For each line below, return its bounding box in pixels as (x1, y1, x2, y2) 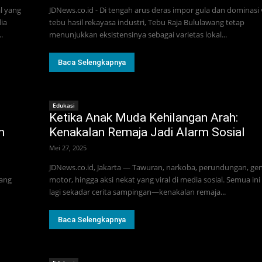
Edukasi (53, 101, 75, 110)
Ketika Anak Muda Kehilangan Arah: (49, 111, 238, 125)
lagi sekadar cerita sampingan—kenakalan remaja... (49, 187, 226, 198)
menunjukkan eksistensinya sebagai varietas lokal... (49, 29, 227, 40)
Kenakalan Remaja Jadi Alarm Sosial (49, 125, 245, 140)
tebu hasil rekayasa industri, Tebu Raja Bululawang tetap (49, 17, 244, 28)
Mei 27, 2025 (49, 143, 87, 153)
